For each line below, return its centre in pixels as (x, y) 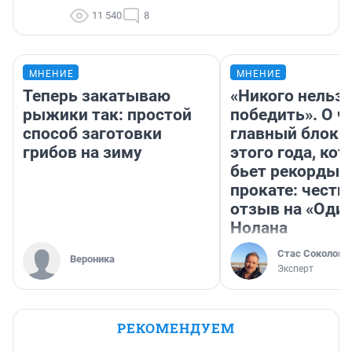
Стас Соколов (310, 254)
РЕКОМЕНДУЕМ (176, 328)
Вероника (92, 259)
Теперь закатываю (97, 96)
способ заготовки (92, 134)
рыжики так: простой (107, 115)
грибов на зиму (82, 153)
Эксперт (295, 269)
